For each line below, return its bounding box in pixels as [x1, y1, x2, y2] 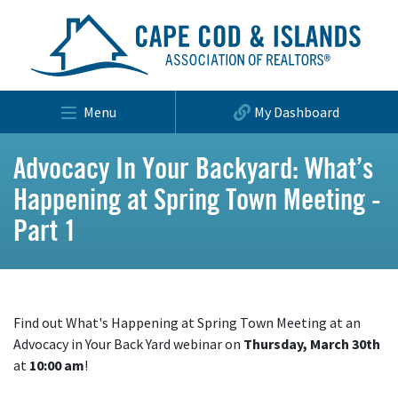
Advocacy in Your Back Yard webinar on [13, 335, 243, 353]
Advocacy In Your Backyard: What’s [13, 155, 373, 184]
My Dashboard [254, 103, 340, 121]
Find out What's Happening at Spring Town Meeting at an [13, 314, 361, 331]
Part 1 [13, 218, 76, 246]
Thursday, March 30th [243, 335, 380, 353]
